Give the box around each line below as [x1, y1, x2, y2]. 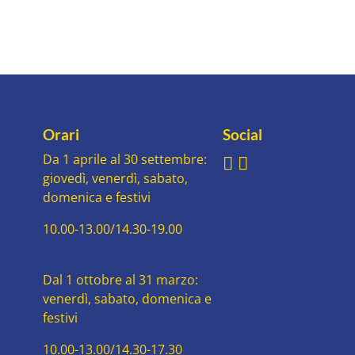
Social [223, 125, 262, 143]
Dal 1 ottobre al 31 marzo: [42, 271, 198, 288]
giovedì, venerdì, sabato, [42, 170, 188, 187]
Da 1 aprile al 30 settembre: [42, 151, 207, 168]
